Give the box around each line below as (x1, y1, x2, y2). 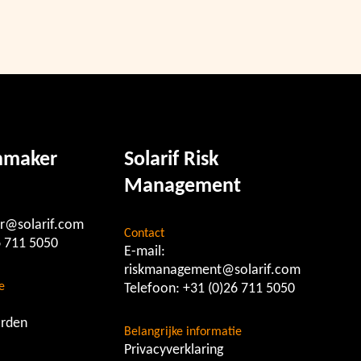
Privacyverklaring (123, 342, 223, 358)
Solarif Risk (123, 149, 218, 171)
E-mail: (123, 244, 165, 259)
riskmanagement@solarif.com (123, 263, 301, 278)
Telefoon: (123, 281, 183, 297)
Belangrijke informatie (123, 326, 242, 338)
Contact (123, 227, 164, 240)
